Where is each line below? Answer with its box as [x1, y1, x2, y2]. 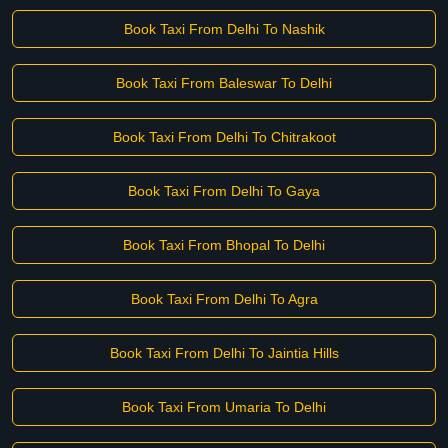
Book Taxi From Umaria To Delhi [122, 399, 326, 415]
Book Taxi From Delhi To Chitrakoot [112, 129, 336, 145]
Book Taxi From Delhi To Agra [130, 291, 318, 307]
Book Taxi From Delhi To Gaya [128, 183, 320, 199]
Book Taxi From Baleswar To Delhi [116, 75, 332, 91]
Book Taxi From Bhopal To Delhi [123, 237, 325, 253]
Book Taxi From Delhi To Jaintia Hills [109, 345, 339, 361]
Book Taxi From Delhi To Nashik [123, 21, 325, 37]
